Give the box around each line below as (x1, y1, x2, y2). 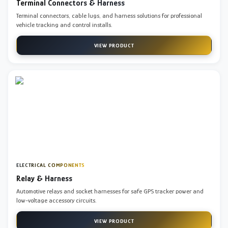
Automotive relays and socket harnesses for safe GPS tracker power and (16, 187, 204, 195)
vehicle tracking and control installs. (16, 20, 112, 28)
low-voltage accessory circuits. (16, 196, 96, 204)
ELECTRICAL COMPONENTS (16, 161, 85, 168)
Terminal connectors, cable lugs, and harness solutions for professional (16, 11, 202, 19)
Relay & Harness (16, 174, 72, 183)
